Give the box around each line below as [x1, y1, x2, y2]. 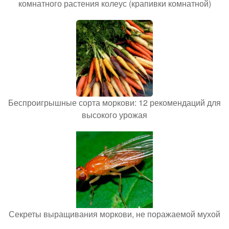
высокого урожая [82, 108, 147, 121]
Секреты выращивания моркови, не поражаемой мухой [9, 208, 220, 220]
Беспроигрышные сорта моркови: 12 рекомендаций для [8, 96, 221, 108]
